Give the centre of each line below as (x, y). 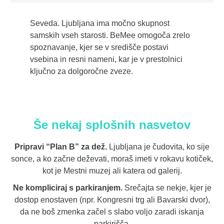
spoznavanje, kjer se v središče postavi (99, 47)
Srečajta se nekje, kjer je (167, 188)
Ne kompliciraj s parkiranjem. (67, 188)
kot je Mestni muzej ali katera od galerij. (112, 171)
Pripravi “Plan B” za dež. (61, 147)
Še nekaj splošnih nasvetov (112, 125)
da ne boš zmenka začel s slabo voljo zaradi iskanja (112, 212)
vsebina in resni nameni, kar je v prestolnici (106, 59)
